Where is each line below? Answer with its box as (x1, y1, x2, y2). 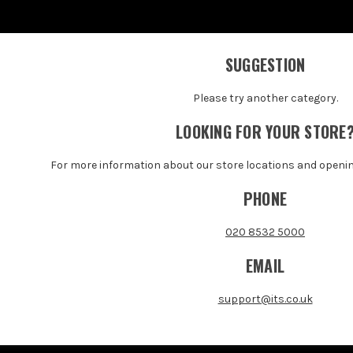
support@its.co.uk (217, 292, 313, 306)
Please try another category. (192, 91, 338, 105)
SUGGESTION (225, 52, 306, 76)
